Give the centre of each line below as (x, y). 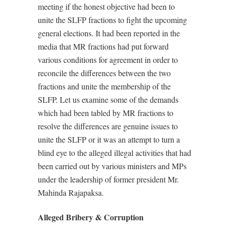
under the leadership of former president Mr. (108, 179)
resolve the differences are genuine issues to (108, 126)
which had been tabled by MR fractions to (106, 113)
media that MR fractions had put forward (103, 46)
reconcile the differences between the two (104, 73)
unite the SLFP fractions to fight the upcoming (112, 20)
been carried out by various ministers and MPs (112, 166)
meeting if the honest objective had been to (106, 6)
